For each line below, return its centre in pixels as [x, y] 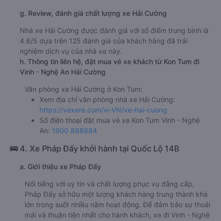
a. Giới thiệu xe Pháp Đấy [60, 166]
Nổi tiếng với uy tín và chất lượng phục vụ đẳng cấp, [110, 184]
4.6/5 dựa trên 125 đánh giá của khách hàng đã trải [104, 40]
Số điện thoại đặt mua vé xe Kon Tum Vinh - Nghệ [120, 120]
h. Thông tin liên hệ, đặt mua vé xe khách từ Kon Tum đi [110, 61]
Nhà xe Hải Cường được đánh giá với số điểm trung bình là [114, 30]
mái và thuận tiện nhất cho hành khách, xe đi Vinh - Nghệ [117, 215]
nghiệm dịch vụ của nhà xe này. [71, 51]
